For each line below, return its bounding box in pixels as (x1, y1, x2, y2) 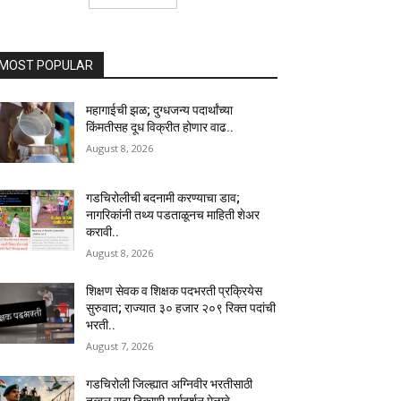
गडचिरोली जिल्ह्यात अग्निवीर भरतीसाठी (86, 377, 253, 392)
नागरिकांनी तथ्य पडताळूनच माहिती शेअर (86, 208, 260, 223)
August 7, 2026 (86, 339, 154, 354)
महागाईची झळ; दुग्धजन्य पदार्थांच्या (86, 103, 234, 118)
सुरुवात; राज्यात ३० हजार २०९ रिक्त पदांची (86, 301, 277, 316)
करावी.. (86, 225, 120, 240)
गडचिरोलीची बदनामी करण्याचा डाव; (86, 191, 241, 206)
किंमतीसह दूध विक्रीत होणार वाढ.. (86, 120, 235, 135)
